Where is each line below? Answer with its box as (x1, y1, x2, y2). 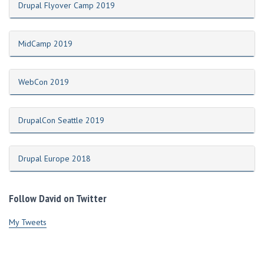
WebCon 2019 (18, 77, 69, 87)
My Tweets (9, 217, 47, 227)
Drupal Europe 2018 (18, 153, 91, 164)
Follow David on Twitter (9, 192, 107, 205)
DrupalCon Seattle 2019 (18, 115, 104, 126)
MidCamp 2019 (18, 38, 72, 49)
